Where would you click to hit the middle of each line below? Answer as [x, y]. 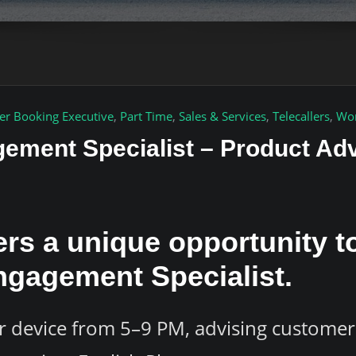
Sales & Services [222, 116]
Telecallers [301, 116]
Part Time [146, 116]
